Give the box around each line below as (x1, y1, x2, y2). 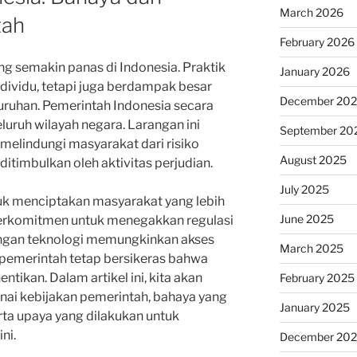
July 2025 (279, 182, 329, 196)
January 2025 (279, 300, 350, 314)
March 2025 (279, 241, 343, 255)
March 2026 (279, 5, 343, 19)
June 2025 (279, 211, 334, 226)
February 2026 (279, 34, 355, 49)
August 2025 (279, 152, 347, 167)
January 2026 (279, 64, 350, 78)
